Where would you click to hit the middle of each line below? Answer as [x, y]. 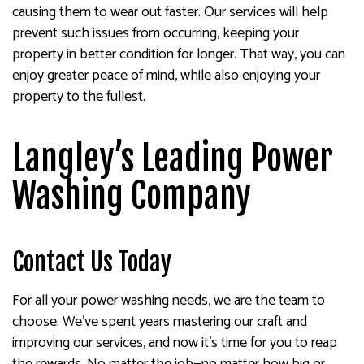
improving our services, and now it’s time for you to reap [175, 343]
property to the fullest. [79, 97]
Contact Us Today [92, 262]
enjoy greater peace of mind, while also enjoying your [166, 76]
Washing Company [132, 196]
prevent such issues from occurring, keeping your [156, 34]
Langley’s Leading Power [173, 159]
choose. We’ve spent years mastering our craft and [160, 322]
